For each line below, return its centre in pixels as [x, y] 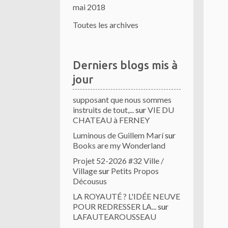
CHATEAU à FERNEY [111, 120]
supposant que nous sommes [122, 99]
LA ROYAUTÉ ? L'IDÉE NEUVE [126, 196]
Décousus [90, 181]
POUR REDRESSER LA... [115, 206]
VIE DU [161, 110]
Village [85, 171]
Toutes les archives [106, 25]
